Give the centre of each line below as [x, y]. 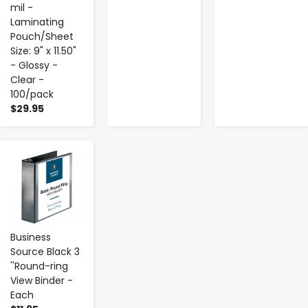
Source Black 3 [45, 251]
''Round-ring [39, 266]
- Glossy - [34, 65]
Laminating [37, 22]
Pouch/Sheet [42, 36]
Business [31, 237]
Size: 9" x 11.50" [43, 51]
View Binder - [42, 280]
